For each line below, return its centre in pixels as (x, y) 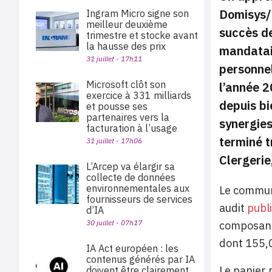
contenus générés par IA (141, 259)
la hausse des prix (126, 46)
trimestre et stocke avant (142, 35)
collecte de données (131, 177)
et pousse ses (117, 106)
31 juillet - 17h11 (114, 59)
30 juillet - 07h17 (114, 223)
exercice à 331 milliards (139, 95)
